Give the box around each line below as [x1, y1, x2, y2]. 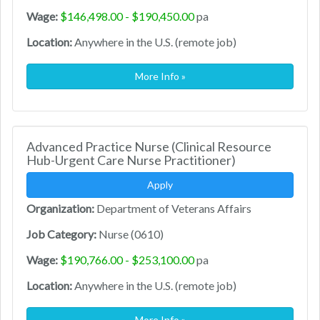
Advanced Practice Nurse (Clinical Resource [26, 139, 271, 155]
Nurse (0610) [96, 227, 164, 241]
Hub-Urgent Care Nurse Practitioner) [26, 152, 236, 169]
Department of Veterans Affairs [94, 201, 251, 216]
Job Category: [26, 227, 96, 241]
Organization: [26, 201, 94, 216]
